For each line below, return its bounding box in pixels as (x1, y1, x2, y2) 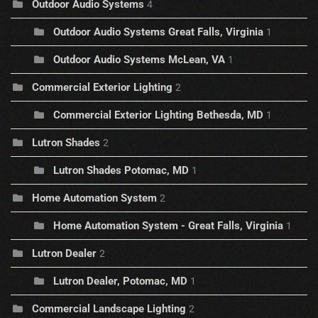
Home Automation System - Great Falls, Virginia (53, 219, 283, 233)
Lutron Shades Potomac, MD (53, 164, 189, 177)
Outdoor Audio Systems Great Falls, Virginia (53, 26, 263, 39)
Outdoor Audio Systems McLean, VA (53, 53, 225, 67)
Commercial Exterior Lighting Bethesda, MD (53, 109, 263, 122)
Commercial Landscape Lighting (32, 302, 186, 316)
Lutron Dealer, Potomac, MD (53, 275, 187, 288)
